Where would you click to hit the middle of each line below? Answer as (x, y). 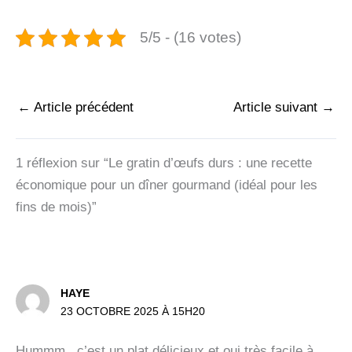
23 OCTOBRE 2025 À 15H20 (133, 311)
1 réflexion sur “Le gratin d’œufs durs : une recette (164, 163)
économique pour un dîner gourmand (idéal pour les (167, 185)
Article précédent (82, 107)
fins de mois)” (56, 207)
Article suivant (277, 107)
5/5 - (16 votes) (190, 38)
